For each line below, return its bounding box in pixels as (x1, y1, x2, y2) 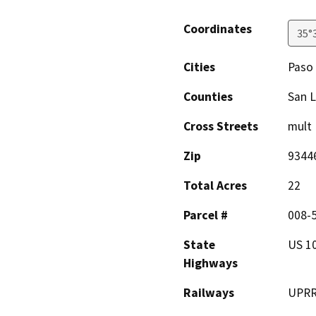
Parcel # (183, 207, 228, 224)
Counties (183, 89, 233, 105)
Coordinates (183, 21, 252, 37)
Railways (183, 285, 234, 301)
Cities (183, 59, 215, 75)
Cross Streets (183, 119, 258, 135)
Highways (183, 255, 238, 272)
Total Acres (183, 178, 247, 194)
